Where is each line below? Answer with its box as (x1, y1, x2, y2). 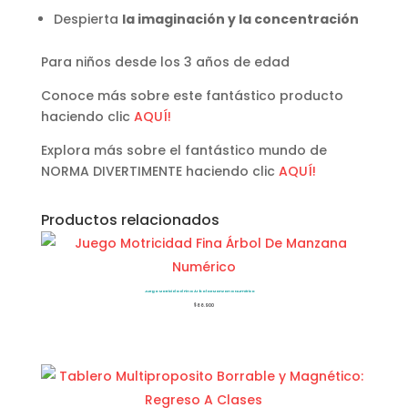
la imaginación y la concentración (121, 9, 359, 28)
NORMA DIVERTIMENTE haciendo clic (40, 161, 279, 180)
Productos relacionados (40, 209, 219, 230)
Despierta (53, 9, 122, 28)
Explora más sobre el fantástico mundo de (40, 140, 327, 159)
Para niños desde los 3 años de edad (40, 52, 290, 71)
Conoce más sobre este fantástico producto (40, 86, 343, 105)
